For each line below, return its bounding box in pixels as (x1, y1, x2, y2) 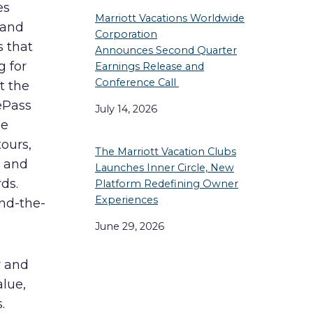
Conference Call (95, 76, 179, 89)
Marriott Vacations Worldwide (95, 12, 245, 25)
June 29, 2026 (95, 219, 164, 233)
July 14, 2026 (95, 102, 157, 115)
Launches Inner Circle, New (95, 161, 234, 175)
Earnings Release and (95, 60, 204, 73)
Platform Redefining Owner (95, 177, 238, 191)
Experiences (95, 194, 158, 207)
